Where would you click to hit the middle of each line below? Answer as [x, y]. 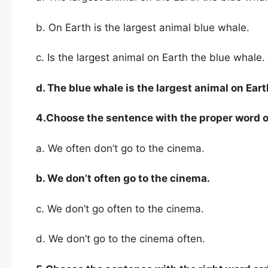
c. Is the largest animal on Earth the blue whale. [150, 58]
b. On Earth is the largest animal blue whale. [143, 27]
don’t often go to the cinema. [138, 179]
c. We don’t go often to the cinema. [120, 208]
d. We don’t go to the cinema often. [121, 239]
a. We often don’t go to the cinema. [120, 148]
